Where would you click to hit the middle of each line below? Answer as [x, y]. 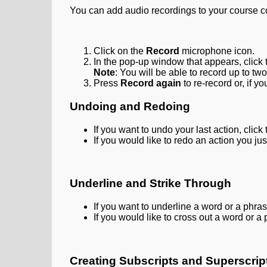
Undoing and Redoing [130, 106]
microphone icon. [217, 51]
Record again [151, 83]
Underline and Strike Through [150, 184]
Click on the [120, 51]
